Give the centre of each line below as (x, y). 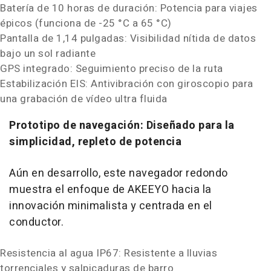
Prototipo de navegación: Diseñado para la (122, 125)
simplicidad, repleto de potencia (95, 142)
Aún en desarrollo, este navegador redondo (119, 173)
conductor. (36, 222)
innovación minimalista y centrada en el (111, 206)
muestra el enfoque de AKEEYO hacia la (110, 189)
